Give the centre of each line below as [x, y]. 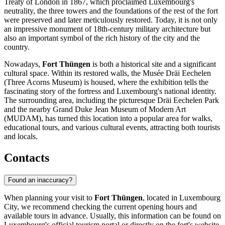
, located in [161, 197]
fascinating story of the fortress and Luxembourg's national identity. [110, 91]
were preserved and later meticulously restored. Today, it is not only [111, 20]
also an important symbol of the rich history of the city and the [102, 38]
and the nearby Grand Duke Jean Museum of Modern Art [95, 109]
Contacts [27, 158]
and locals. [21, 137]
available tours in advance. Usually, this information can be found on [113, 215]
